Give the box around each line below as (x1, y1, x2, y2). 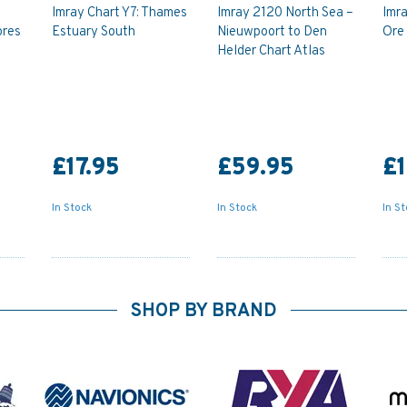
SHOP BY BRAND (130, 300, 277, 323)
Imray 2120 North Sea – (216, 4, 353, 22)
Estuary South (52, 23, 136, 41)
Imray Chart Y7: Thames (52, 4, 188, 22)
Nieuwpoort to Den (216, 23, 327, 41)
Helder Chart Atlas (216, 42, 325, 60)
